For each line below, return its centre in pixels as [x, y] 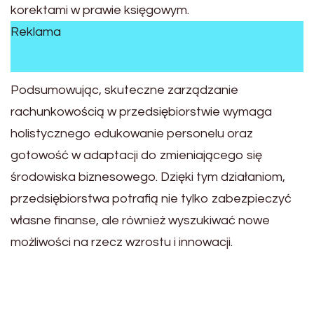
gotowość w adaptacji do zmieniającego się [136, 155]
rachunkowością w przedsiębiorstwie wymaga [141, 111]
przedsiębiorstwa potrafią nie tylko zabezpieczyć [151, 198]
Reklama [36, 32]
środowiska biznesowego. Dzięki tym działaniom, [148, 177]
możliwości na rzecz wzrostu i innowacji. [122, 242]
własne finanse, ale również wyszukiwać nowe [140, 220]
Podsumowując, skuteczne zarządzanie [124, 90]
